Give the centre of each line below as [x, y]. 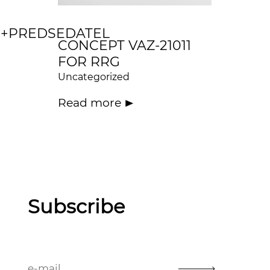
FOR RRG [89, 62]
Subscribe [76, 207]
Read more [89, 103]
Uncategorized [93, 77]
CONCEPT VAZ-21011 [124, 46]
